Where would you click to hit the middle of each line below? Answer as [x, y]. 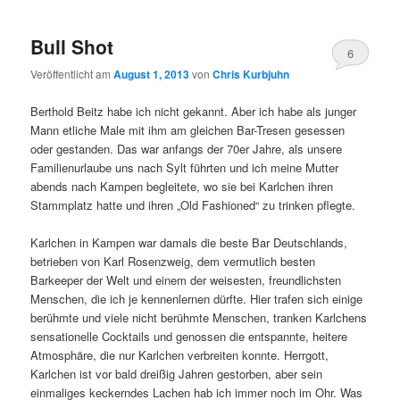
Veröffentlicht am [72, 74]
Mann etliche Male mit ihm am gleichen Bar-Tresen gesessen [188, 129]
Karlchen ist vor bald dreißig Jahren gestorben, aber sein [177, 373]
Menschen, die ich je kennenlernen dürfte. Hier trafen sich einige [197, 298]
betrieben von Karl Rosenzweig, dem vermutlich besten [173, 261]
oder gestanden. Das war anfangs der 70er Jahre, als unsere [187, 148]
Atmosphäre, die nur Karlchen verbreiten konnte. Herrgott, [180, 354]
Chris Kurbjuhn [251, 75]
